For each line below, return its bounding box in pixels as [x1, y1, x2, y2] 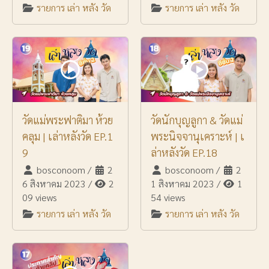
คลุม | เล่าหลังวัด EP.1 [22, 129, 113, 144]
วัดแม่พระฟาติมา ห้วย [22, 113, 113, 127]
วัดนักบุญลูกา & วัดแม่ [151, 113, 243, 127]
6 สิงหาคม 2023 [22, 177, 86, 190]
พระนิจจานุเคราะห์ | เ [151, 129, 244, 144]
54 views [151, 191, 186, 204]
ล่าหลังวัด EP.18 [151, 145, 217, 160]
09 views [22, 191, 57, 204]
